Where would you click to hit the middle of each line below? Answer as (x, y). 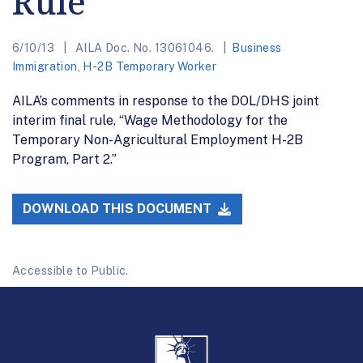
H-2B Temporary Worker (150, 66)
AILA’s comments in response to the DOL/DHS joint (166, 100)
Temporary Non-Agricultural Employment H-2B (158, 139)
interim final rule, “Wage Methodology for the (150, 120)
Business (257, 47)
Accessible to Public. (70, 271)
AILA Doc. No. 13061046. (145, 47)
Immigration (45, 66)
